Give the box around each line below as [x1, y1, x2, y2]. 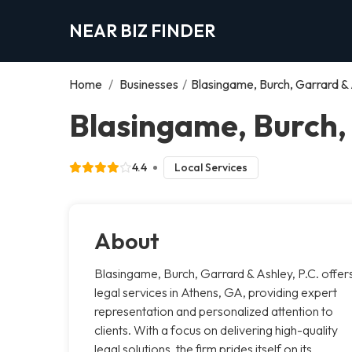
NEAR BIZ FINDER [69, 19, 215, 42]
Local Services [174, 159, 247, 174]
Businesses [119, 75, 178, 92]
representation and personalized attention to [94, 302, 333, 319]
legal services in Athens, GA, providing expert [94, 284, 337, 300]
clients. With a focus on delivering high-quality [94, 321, 338, 338]
